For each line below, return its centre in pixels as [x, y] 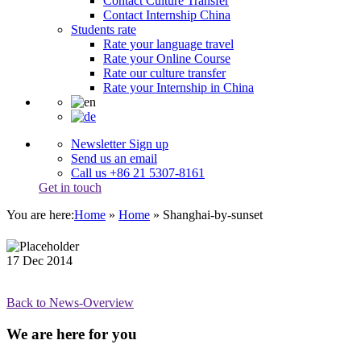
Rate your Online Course [167, 58]
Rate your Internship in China [178, 87]
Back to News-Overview [70, 303]
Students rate [104, 29]
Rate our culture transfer [164, 73]
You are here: [40, 215]
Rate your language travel [168, 44]
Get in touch [70, 187]
